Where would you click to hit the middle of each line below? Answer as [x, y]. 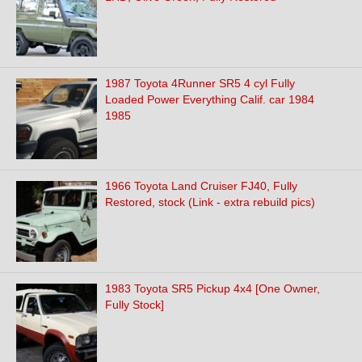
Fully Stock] [135, 305]
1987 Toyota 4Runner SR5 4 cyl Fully [200, 83]
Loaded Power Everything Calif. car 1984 [210, 99]
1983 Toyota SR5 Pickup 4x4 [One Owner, [213, 288]
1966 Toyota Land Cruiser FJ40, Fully [201, 186]
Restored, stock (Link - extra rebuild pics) [210, 202]
